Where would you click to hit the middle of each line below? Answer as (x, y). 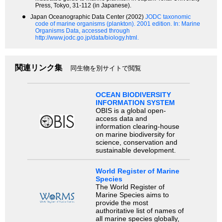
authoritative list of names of (139, 210)
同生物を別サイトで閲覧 (106, 68)
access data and (121, 118)
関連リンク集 (39, 68)
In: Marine (187, 24)
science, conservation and (136, 142)
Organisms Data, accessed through (83, 31)
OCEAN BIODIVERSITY (133, 94)
